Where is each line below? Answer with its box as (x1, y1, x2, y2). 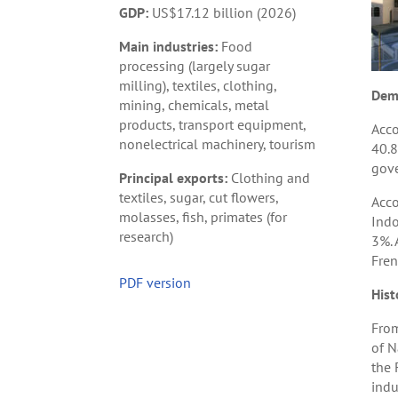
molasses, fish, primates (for (119, 208, 288, 227)
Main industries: (119, 37, 219, 56)
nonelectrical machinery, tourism (119, 135, 316, 154)
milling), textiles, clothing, (119, 76, 277, 95)
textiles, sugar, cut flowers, (119, 188, 279, 207)
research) (119, 227, 174, 246)
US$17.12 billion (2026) (148, 4, 297, 22)
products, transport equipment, (119, 115, 306, 134)
